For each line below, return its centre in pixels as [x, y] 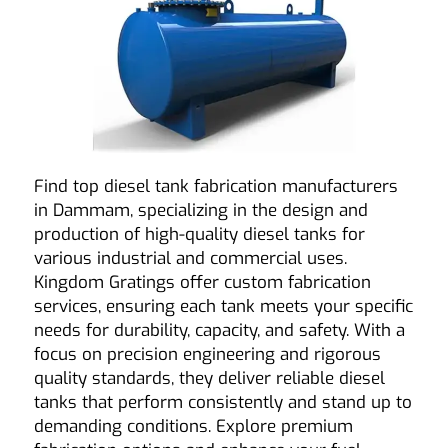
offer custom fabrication [272, 282]
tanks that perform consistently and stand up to [222, 402]
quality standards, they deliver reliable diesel [209, 378]
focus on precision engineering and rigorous [207, 354]
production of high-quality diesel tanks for [199, 234]
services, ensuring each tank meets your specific [223, 306]
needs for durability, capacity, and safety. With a [219, 330]
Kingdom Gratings [104, 282]
